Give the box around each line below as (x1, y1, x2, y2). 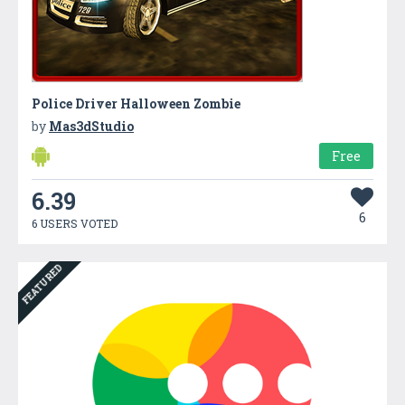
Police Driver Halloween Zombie (32, 94, 240, 112)
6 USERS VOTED (32, 215, 118, 231)
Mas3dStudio (49, 117, 134, 135)
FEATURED (19, 261, 66, 307)
